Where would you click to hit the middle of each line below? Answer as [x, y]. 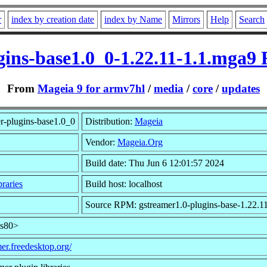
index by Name [133, 19]
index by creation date [53, 19]
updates [241, 88]
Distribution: [110, 121]
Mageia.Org [140, 142]
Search [252, 19]
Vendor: [101, 142]
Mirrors [186, 19]
